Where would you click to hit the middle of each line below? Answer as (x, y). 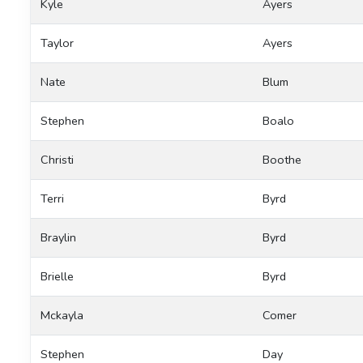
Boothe (282, 159)
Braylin (58, 237)
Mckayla (62, 315)
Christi (57, 159)
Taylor (57, 43)
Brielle (57, 276)
